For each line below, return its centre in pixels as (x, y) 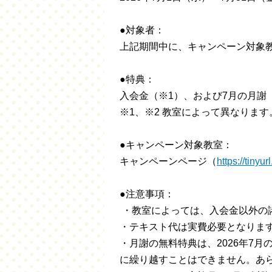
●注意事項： (147, 194)
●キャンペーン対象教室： (176, 145)
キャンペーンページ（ (168, 161)
